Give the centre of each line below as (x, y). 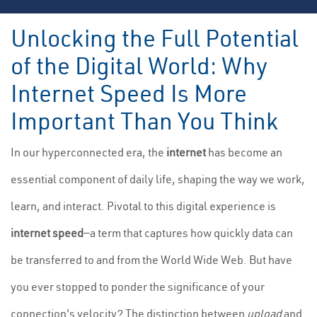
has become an (244, 152)
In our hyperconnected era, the (88, 152)
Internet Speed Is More (129, 93)
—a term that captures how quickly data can (188, 233)
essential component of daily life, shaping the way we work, (158, 179)
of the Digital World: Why (139, 66)
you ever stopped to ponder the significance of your (138, 287)
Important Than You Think (144, 121)
